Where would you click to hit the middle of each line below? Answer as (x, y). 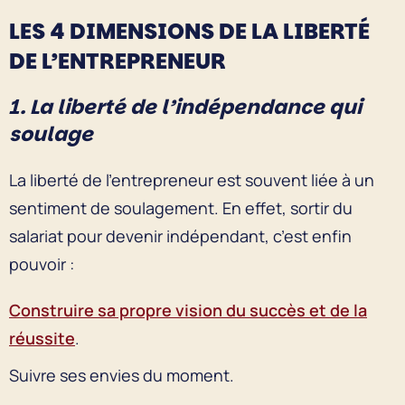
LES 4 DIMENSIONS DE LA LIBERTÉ (189, 31)
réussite (42, 338)
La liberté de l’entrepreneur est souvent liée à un (192, 179)
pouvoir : (42, 264)
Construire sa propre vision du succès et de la (188, 310)
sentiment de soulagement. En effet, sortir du (181, 207)
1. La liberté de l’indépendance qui (185, 107)
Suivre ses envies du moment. (122, 375)
